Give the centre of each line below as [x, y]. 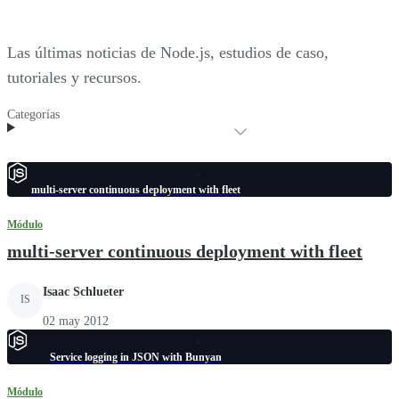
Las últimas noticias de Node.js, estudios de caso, [168, 52]
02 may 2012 [76, 321]
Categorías [33, 114]
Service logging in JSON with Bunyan [135, 357]
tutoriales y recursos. [74, 77]
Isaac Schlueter [83, 291]
